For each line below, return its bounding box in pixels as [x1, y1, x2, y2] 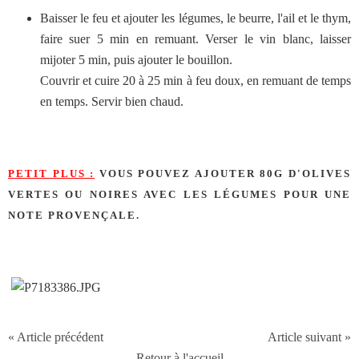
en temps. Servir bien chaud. [40, 94, 184, 108]
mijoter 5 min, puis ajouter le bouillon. [40, 52, 232, 67]
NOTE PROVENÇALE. [8, 208, 140, 221]
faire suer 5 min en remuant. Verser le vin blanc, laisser [40, 31, 351, 46]
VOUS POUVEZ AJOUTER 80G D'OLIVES [95, 167, 352, 179]
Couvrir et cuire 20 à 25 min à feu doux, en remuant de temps [40, 73, 351, 87]
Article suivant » [268, 330, 351, 345]
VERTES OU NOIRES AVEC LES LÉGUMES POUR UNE [8, 188, 351, 200]
